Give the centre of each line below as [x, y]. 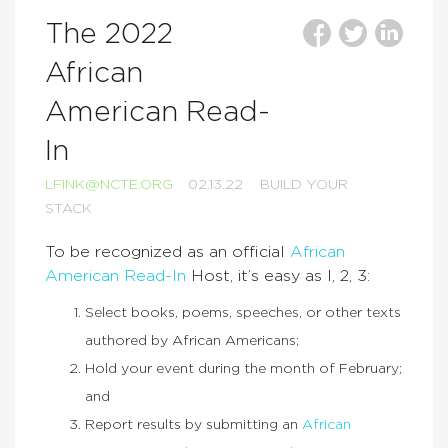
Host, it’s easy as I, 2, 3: [278, 276]
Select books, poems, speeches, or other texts [243, 313]
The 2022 [109, 35]
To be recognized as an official [167, 252]
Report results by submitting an [193, 425]
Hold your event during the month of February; [243, 369]
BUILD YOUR [304, 185]
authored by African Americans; [192, 341]
